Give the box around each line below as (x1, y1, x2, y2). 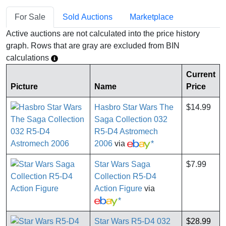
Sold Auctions (63, 13, 112, 22)
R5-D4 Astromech (94, 127, 158, 136)
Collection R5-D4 (94, 172, 156, 181)
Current (186, 70, 215, 79)
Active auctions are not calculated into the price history (6, 29, 200, 38)
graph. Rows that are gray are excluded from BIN (6, 41, 180, 50)
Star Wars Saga (94, 160, 150, 169)
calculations (6, 53, 51, 63)
